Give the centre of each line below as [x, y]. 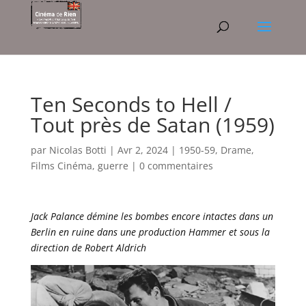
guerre [113, 166]
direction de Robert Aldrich [88, 248]
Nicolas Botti [78, 150]
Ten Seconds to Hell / [131, 104]
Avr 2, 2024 [142, 150]
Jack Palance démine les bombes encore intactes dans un [152, 216]
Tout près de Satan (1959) [152, 125]
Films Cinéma [61, 166]
